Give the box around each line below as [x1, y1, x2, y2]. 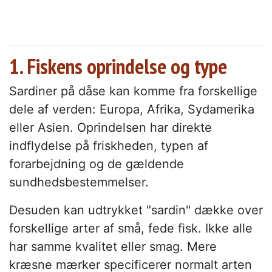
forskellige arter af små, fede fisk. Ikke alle [9, 221, 253, 236]
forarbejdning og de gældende [9, 157, 184, 172]
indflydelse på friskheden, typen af [9, 138, 208, 154]
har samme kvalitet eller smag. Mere [9, 239, 217, 254]
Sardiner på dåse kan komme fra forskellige [9, 84, 257, 99]
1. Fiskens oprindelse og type [9, 52, 227, 81]
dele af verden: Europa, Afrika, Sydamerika [9, 102, 254, 117]
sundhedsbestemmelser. [9, 175, 149, 190]
